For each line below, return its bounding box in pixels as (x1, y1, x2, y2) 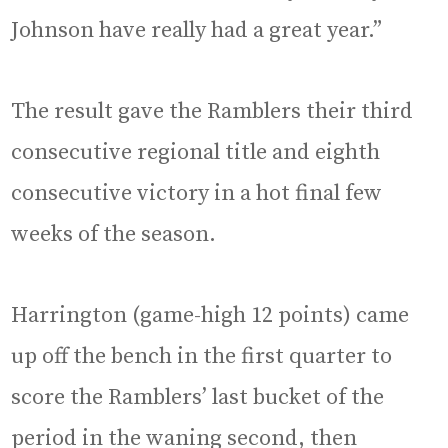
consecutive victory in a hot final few (11, 180, 383, 208)
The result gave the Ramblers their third (11, 98, 414, 126)
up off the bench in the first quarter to (11, 343, 393, 371)
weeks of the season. (11, 221, 217, 249)
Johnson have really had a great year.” (11, 17, 383, 45)
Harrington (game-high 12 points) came (11, 302, 410, 330)
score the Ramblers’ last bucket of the (11, 384, 385, 412)
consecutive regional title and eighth (11, 139, 381, 167)
